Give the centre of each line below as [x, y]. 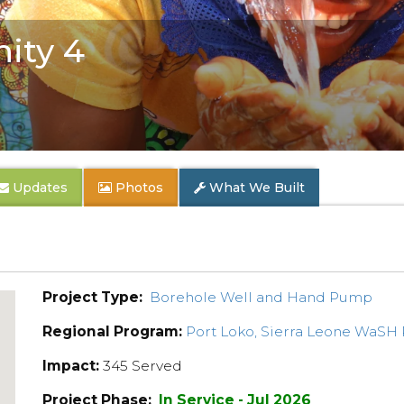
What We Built [257, 188]
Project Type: [93, 297]
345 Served [141, 366]
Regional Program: [113, 331]
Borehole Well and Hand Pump [262, 297]
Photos [139, 188]
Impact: [71, 366]
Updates [38, 188]
